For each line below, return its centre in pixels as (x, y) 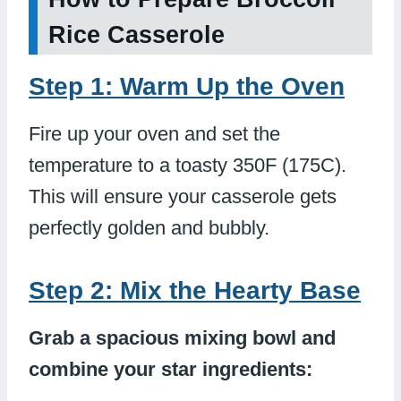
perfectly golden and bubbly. (149, 227)
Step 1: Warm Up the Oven (187, 86)
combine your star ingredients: (171, 369)
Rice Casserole (137, 34)
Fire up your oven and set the (154, 133)
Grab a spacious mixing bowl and (182, 337)
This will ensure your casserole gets (183, 196)
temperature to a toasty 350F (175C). (188, 165)
